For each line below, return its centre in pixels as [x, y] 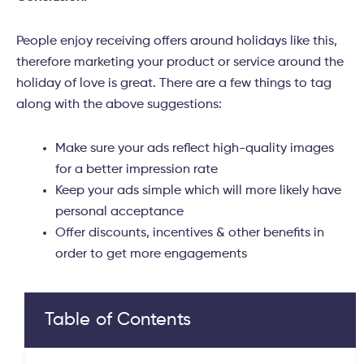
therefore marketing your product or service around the [180, 63]
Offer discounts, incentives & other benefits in [190, 234]
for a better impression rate [136, 170]
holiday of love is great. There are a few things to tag [174, 84]
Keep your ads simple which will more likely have [198, 191]
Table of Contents [118, 321]
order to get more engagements [151, 255]
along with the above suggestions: [119, 105]
